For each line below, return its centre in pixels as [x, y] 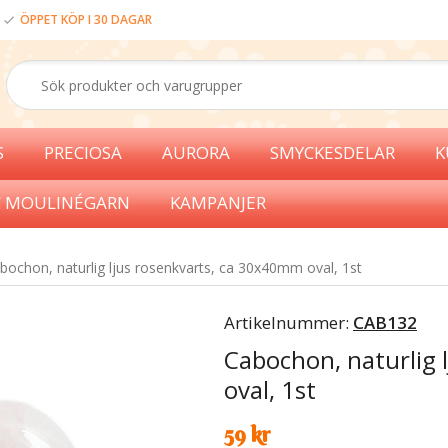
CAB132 [385, 322]
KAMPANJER [218, 202]
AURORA [196, 152]
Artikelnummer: [288, 322]
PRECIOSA [83, 152]
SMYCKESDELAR [332, 152]
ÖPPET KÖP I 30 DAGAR [86, 19]
